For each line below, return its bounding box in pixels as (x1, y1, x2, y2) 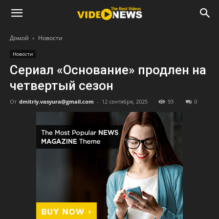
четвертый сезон (10, 78, 113, 93)
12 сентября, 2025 (102, 98, 148, 105)
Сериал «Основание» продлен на (10, 63, 206, 77)
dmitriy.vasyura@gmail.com (19, 98, 94, 105)
